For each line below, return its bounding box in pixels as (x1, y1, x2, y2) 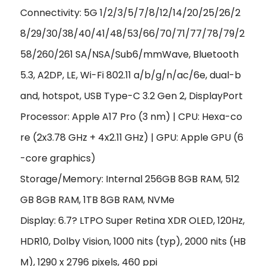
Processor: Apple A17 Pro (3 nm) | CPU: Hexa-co (20, 109, 242, 123)
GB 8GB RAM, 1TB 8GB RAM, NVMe (20, 192, 175, 207)
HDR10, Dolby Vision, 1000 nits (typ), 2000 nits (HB (20, 234, 246, 248)
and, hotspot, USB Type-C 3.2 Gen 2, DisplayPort (20, 88, 243, 103)
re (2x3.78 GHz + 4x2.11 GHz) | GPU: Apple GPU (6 (20, 130, 243, 144)
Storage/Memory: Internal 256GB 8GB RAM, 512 (20, 172, 239, 186)
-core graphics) (20, 151, 96, 165)
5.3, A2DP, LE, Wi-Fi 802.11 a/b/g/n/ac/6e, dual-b (20, 68, 241, 82)
